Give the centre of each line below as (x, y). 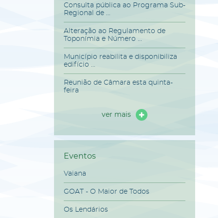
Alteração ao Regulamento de (115, 31)
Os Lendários (86, 209)
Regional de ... (87, 13)
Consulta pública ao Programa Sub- (125, 5)
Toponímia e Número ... (103, 39)
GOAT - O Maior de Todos (107, 191)
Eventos (80, 156)
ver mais (116, 115)
